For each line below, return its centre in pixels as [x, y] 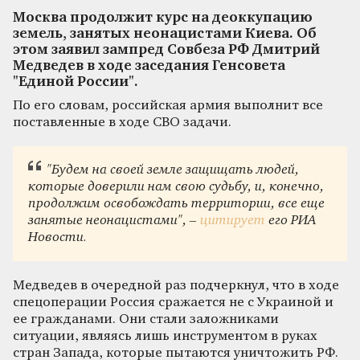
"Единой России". [76, 82]
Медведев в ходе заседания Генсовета [149, 66]
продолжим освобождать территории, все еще [177, 204]
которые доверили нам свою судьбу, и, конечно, [176, 187]
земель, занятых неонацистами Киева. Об [165, 34]
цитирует [233, 221]
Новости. [58, 238]
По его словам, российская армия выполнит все [168, 105]
